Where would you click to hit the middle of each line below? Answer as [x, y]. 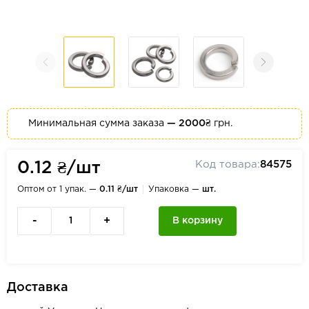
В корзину [198, 221]
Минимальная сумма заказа [98, 123]
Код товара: [228, 165]
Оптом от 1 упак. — [58, 189]
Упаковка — [175, 189]
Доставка [38, 288]
